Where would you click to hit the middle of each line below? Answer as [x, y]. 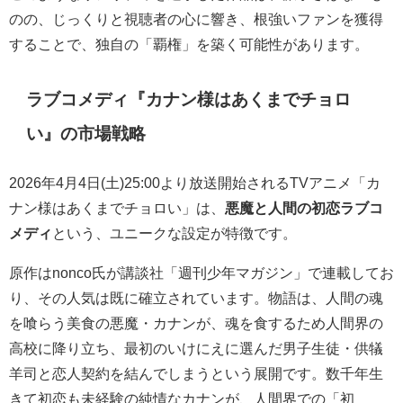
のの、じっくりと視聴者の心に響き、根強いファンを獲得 [196, 18]
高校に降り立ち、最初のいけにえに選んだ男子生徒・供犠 [196, 348]
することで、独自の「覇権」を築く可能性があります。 [189, 44]
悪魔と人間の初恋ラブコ [304, 207]
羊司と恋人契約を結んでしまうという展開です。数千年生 [196, 373]
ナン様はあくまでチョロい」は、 [117, 207]
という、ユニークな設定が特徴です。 [175, 233]
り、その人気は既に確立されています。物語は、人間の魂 [196, 297]
